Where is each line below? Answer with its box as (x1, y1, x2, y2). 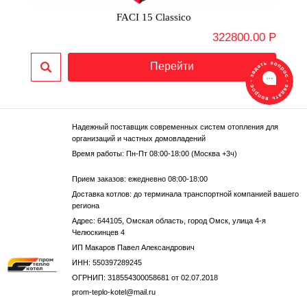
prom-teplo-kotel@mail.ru (71, 288, 156, 297)
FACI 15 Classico (116, 12, 191, 23)
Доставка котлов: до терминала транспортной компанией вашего (71, 190, 299, 199)
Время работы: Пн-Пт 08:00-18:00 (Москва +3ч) (71, 149, 237, 158)
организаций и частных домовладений (71, 134, 206, 143)
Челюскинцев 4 (71, 228, 125, 237)
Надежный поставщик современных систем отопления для (71, 123, 278, 132)
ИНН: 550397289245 (71, 258, 142, 267)
